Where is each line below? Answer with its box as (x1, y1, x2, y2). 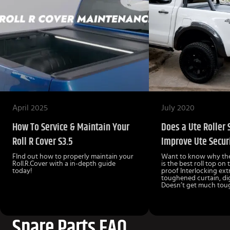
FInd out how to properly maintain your (12, 152, 133, 160)
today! (12, 167, 32, 175)
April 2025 (12, 103, 48, 112)
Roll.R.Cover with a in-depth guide (12, 160, 116, 167)
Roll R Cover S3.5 (12, 136, 73, 147)
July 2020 (161, 103, 195, 112)
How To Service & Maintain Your (12, 122, 129, 132)
